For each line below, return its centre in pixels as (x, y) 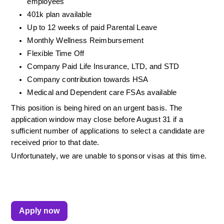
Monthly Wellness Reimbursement (85, 40)
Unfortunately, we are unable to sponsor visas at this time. (110, 156)
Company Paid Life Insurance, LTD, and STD (103, 66)
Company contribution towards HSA (88, 79)
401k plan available (59, 14)
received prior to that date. (55, 142)
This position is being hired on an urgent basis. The (97, 108)
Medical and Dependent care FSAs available (102, 92)
